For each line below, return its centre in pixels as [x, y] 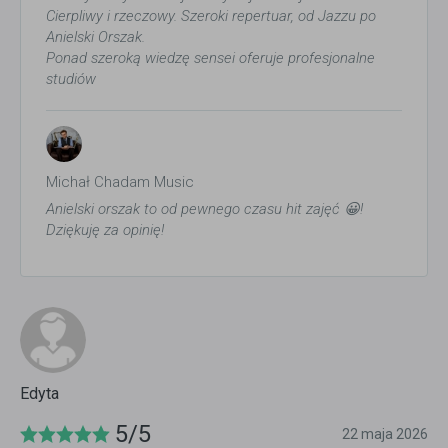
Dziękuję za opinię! [105, 229]
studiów [71, 78]
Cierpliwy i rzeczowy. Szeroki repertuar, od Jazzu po [211, 15]
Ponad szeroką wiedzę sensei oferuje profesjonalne [210, 57]
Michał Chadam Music [120, 181]
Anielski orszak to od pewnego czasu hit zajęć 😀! [204, 208]
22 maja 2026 [385, 433]
